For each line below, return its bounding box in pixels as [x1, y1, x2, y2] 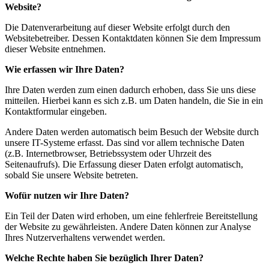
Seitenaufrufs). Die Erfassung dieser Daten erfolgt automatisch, [5, 159, 243, 169]
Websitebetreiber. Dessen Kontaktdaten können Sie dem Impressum [5, 33, 261, 43]
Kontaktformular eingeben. [5, 106, 107, 116]
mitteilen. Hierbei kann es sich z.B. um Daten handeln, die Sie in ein [5, 95, 263, 106]
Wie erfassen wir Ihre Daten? [5, 64, 124, 74]
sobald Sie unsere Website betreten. [5, 170, 138, 180]
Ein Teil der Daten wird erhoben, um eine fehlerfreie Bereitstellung [5, 211, 258, 221]
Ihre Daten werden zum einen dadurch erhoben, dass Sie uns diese [5, 85, 256, 95]
